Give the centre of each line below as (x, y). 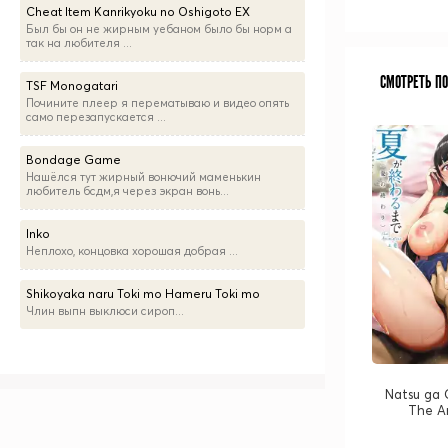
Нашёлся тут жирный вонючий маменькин (143, 177)
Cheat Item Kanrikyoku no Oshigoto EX (138, 11)
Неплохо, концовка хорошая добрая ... (132, 251)
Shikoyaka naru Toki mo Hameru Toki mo (143, 293)
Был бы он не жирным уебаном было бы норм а (159, 29)
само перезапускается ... (96, 117)
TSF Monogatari (72, 85)
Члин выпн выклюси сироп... (105, 311)
